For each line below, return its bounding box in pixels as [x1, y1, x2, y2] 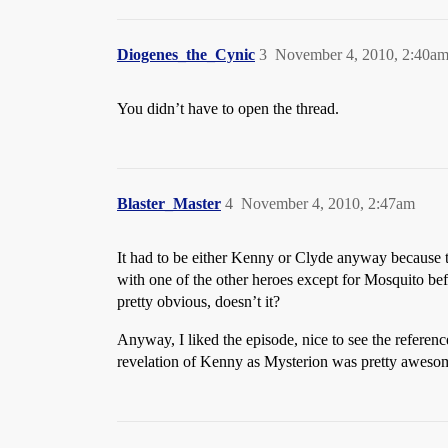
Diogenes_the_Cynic [117, 46, 255, 63]
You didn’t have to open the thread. [117, 100, 339, 117]
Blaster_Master [117, 195, 221, 212]
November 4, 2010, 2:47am [241, 195, 415, 212]
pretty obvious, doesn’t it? [117, 293, 280, 310]
